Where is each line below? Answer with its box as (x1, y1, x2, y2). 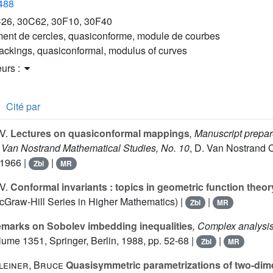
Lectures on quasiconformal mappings (8, 126, 190, 141)
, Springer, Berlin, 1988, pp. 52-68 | (44, 233, 196, 248)
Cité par (6, 99, 40, 114)
